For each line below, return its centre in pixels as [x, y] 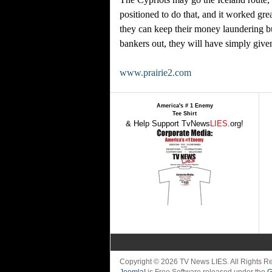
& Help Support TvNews [168, 124]
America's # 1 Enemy [185, 106]
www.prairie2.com [155, 73]
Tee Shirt [185, 114]
